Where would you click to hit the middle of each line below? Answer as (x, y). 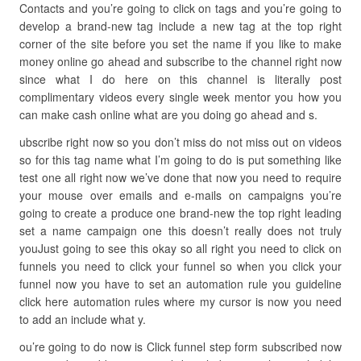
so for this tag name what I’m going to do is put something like (180, 160)
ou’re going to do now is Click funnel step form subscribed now (180, 346)
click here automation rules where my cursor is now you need (180, 301)
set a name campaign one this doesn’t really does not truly (180, 230)
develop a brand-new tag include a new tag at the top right (180, 26)
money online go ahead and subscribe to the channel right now (180, 61)
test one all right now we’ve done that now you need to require (180, 177)
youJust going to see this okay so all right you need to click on (180, 248)
